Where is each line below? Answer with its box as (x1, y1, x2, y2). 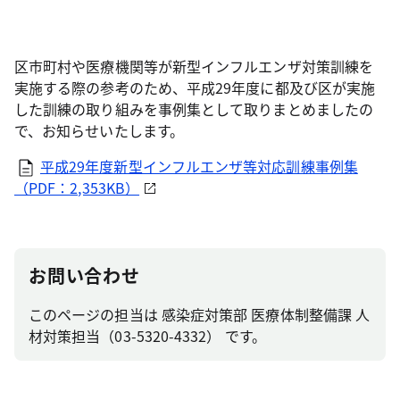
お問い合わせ (29, 262, 140, 288)
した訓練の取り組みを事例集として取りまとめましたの (14, 98, 373, 120)
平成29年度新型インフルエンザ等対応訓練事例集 (40, 155, 358, 177)
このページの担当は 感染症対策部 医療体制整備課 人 (29, 304, 371, 325)
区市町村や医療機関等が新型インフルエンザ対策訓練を (14, 55, 373, 77)
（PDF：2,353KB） (14, 177, 140, 198)
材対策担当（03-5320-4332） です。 (29, 325, 266, 346)
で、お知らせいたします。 (14, 120, 184, 141)
